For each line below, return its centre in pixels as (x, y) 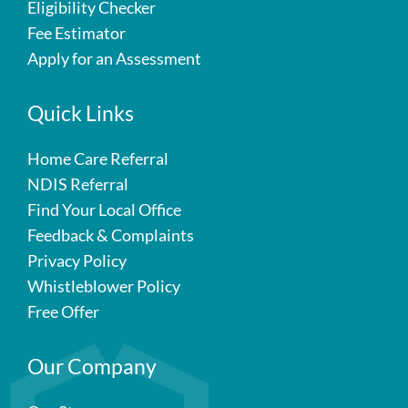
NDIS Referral (78, 184)
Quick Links (81, 113)
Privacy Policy (77, 260)
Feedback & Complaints (111, 235)
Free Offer (63, 311)
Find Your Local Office (104, 209)
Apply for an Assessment (114, 58)
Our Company (92, 366)
